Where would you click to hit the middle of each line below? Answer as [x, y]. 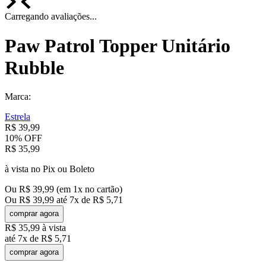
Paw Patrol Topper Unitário [118, 45]
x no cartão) [100, 189]
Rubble [34, 67]
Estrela [18, 116]
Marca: [18, 96]
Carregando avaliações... [51, 17]
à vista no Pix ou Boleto [50, 169]
